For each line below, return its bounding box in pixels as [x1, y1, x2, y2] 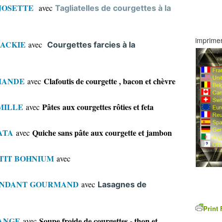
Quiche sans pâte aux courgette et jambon [32, 127, 172, 138]
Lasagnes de [98, 179, 147, 189]
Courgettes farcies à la [47, 40, 135, 50]
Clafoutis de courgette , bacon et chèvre [44, 75, 175, 87]
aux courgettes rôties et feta [62, 101, 154, 112]
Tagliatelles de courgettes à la [55, 3, 171, 13]
